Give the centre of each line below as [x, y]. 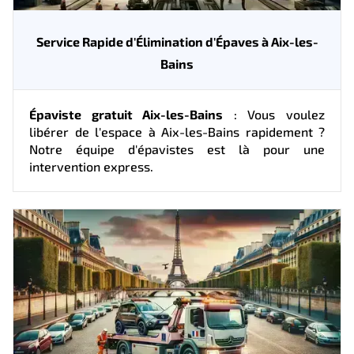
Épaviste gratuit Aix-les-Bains [126, 114]
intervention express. [91, 166]
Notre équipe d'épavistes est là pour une [177, 149]
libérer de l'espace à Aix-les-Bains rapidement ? [177, 131]
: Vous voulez [274, 114]
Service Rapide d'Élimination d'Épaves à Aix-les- [177, 41]
